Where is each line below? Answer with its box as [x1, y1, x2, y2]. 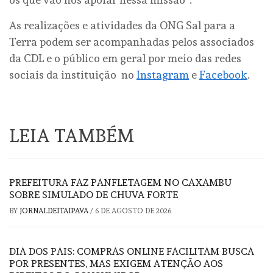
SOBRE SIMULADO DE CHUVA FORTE [9, 189, 178, 201]
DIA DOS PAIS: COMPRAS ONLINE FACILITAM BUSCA [9, 246, 254, 258]
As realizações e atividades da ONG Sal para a [9, 19, 235, 32]
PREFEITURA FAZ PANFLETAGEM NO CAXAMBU [9, 177, 232, 189]
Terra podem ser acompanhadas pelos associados [9, 35, 254, 49]
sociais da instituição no [9, 68, 136, 82]
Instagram [136, 68, 189, 82]
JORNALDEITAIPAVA [19, 207, 90, 216]
